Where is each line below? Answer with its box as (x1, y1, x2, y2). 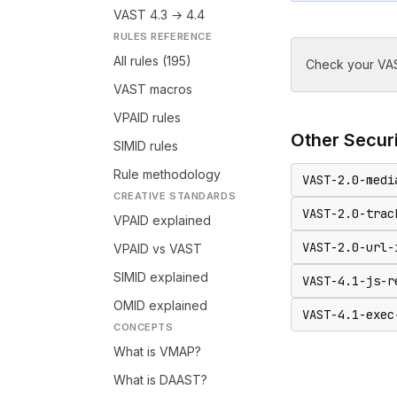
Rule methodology (113, 167, 221, 182)
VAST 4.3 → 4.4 (113, 7, 205, 22)
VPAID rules (113, 110, 181, 125)
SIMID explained (113, 269, 208, 284)
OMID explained (113, 298, 207, 313)
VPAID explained (113, 213, 211, 228)
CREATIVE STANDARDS (113, 190, 237, 202)
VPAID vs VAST (113, 241, 202, 256)
